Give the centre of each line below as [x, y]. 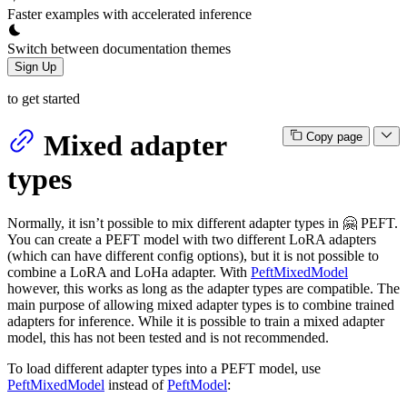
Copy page [334, 137]
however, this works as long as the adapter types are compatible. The [203, 289]
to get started [44, 98]
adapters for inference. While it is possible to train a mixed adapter [196, 322]
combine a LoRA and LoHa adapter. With [129, 273]
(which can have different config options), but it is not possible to [193, 256]
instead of [136, 385]
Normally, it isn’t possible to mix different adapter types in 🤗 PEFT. [203, 223]
